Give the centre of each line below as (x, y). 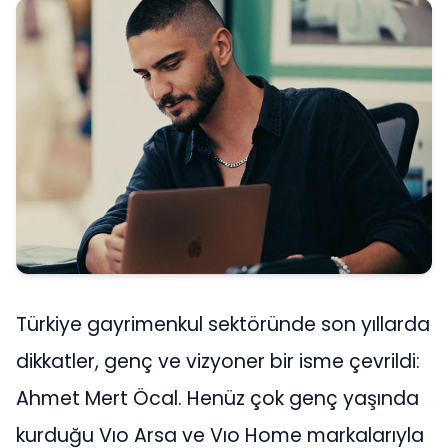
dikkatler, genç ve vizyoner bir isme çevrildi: (218, 362)
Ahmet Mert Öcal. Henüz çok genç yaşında (217, 399)
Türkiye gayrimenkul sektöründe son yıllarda (223, 325)
